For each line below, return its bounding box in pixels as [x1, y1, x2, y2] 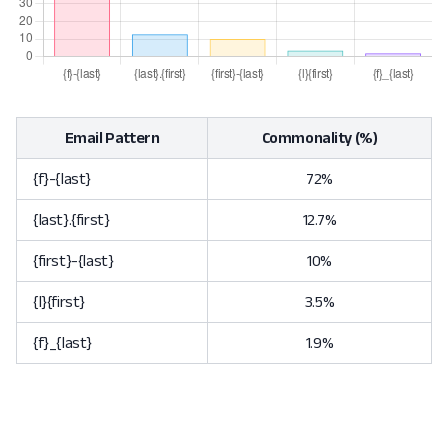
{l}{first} [33, 293, 85, 310]
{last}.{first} [33, 211, 110, 228]
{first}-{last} [33, 252, 114, 269]
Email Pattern [64, 129, 160, 146]
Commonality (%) [261, 129, 378, 146]
